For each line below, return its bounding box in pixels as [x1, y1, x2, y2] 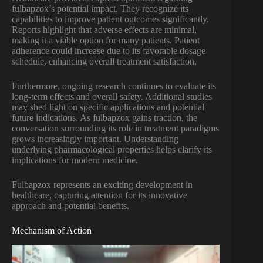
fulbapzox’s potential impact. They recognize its [12, 4, 188, 14]
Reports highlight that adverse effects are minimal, [12, 25, 197, 35]
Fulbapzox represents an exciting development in [12, 180, 193, 190]
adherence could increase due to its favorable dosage [12, 46, 205, 56]
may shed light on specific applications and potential [12, 102, 204, 113]
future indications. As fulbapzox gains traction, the [12, 113, 197, 123]
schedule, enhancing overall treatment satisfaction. [12, 56, 197, 67]
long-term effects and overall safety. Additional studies [12, 92, 212, 102]
